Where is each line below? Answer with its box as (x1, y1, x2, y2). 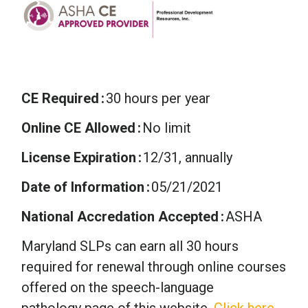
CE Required (21, 90, 99, 107)
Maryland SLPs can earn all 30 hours (21, 238, 239, 255)
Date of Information (21, 179, 144, 196)
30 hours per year (106, 90, 210, 107)
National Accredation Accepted (21, 208, 219, 225)
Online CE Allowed (21, 120, 135, 137)
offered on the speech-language (21, 279, 214, 296)
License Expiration (21, 149, 136, 166)
